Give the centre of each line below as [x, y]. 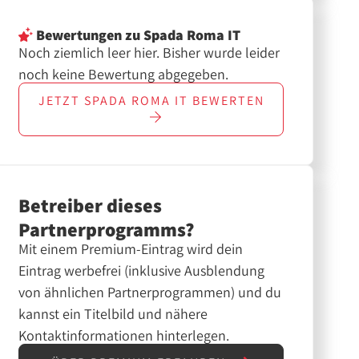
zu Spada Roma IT [181, 34]
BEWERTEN [226, 101]
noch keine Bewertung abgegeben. [123, 74]
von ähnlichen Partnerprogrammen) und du [149, 292]
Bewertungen [77, 34]
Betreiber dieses [90, 206]
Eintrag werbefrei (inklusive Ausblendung [141, 271]
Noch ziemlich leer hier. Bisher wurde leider [149, 52]
